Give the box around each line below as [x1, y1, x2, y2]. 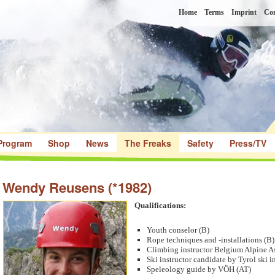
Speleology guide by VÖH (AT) [146, 265, 251, 274]
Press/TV [230, 137, 266, 149]
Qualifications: [134, 201, 186, 210]
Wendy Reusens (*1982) [2, 177, 152, 197]
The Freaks [125, 137, 171, 149]
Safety [187, 137, 214, 149]
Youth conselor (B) [146, 225, 209, 234]
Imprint [231, 8, 257, 17]
